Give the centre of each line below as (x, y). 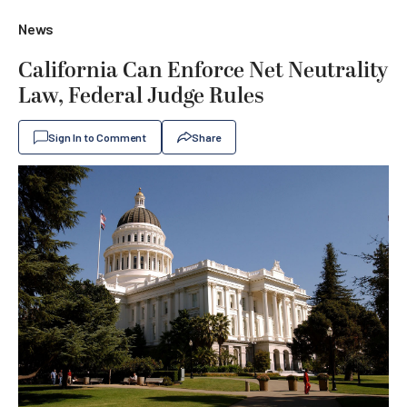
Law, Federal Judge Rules (141, 96)
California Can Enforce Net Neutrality (203, 71)
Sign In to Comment (97, 137)
